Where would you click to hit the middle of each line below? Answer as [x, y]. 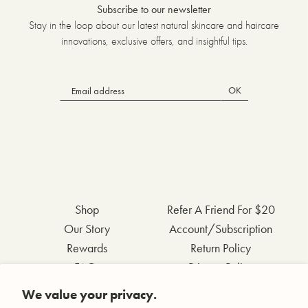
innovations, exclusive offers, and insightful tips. [154, 41]
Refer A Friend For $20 [221, 210]
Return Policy [221, 248]
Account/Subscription [221, 229]
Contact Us [87, 287]
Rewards [87, 248]
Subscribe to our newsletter [154, 10]
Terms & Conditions [221, 287]
